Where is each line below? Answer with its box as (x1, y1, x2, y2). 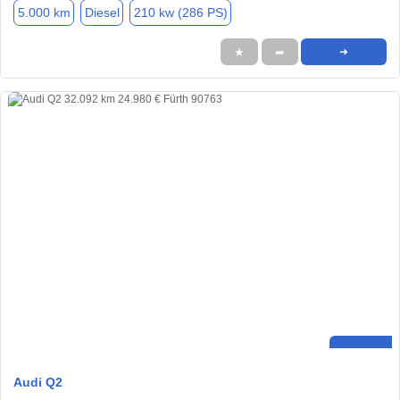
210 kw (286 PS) (133, 4, 228, 20)
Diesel (84, 4, 120, 20)
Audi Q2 (13, 374, 62, 389)
